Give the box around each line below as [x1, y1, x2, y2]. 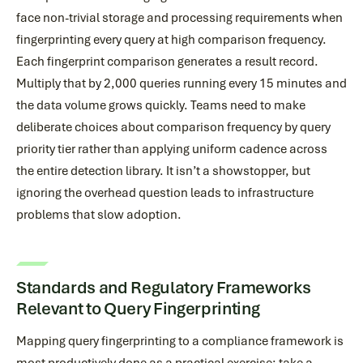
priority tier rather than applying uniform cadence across [16, 141, 327, 157]
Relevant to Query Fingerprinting [16, 297, 260, 319]
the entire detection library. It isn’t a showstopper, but [16, 163, 310, 179]
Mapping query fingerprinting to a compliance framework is [16, 333, 344, 349]
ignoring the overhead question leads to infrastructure [16, 185, 314, 201]
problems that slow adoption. [16, 207, 181, 223]
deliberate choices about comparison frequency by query [16, 119, 331, 135]
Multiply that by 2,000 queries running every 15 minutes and [16, 75, 347, 92]
